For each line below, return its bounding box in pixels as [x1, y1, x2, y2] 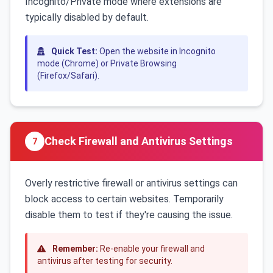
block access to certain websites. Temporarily [25, 193, 224, 205]
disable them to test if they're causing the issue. [25, 209, 233, 221]
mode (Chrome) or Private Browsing [37, 58, 177, 68]
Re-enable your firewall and [98, 244, 205, 253]
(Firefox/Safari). [37, 71, 99, 80]
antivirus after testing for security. [37, 256, 172, 266]
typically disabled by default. [25, 12, 149, 23]
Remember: [52, 244, 98, 253]
